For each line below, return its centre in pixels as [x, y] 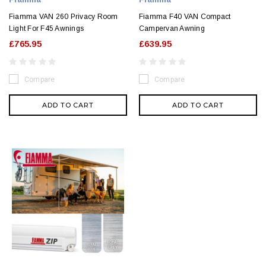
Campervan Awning [172, 29]
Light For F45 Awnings [47, 29]
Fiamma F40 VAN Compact [185, 17]
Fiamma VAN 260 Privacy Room [64, 17]
